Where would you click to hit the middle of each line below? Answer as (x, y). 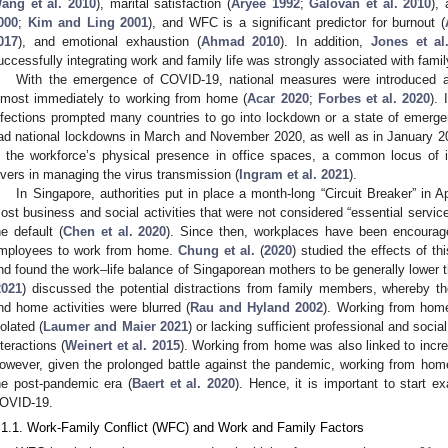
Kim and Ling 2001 (88, 22)
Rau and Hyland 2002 (257, 307)
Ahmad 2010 (240, 41)
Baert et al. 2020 (184, 383)
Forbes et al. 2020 (374, 98)
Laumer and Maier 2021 (115, 326)
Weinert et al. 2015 (122, 345)
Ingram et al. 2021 (294, 174)
